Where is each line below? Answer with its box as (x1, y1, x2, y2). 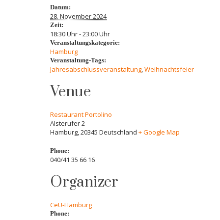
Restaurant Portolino (50, 110, 112, 119)
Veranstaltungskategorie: (50, 39, 120, 47)
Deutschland (99, 128, 137, 137)
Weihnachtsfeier (144, 65, 194, 74)
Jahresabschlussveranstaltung (50, 65, 141, 74)
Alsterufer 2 (50, 119, 85, 128)
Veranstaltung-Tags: (50, 56, 106, 64)
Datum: (50, 3, 71, 11)
